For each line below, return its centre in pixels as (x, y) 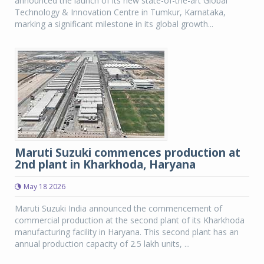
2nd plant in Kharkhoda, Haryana (105, 164)
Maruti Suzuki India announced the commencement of (118, 208)
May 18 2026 (44, 187)
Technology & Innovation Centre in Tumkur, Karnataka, (120, 12)
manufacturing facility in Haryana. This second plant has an (127, 232)
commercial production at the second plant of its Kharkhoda (130, 220)
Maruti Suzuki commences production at (128, 153)
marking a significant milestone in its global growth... (114, 24)
